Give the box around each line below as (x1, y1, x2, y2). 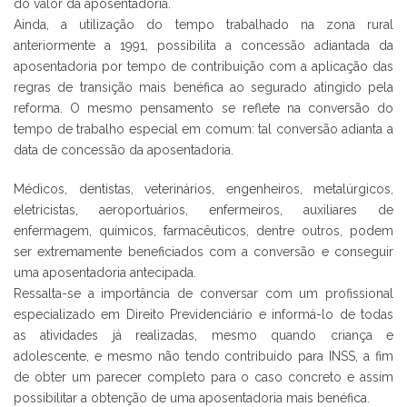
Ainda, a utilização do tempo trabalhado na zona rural (14, 16, 393, 32)
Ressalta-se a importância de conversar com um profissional (14, 285, 393, 301)
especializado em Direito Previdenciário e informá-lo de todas (14, 306, 393, 322)
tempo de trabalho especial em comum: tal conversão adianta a (14, 121, 393, 136)
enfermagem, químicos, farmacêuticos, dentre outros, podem (14, 223, 393, 238)
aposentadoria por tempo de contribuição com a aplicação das (14, 58, 393, 74)
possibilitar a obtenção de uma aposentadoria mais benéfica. (14, 390, 370, 405)
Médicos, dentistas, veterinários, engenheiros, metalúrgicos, (14, 181, 393, 196)
